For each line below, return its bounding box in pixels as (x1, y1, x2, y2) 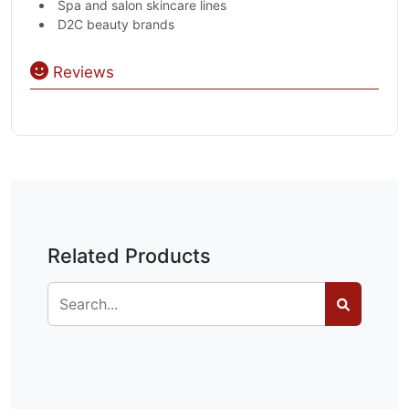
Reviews (48, 63, 114, 81)
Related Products (47, 244, 211, 267)
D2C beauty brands (58, 16, 174, 32)
